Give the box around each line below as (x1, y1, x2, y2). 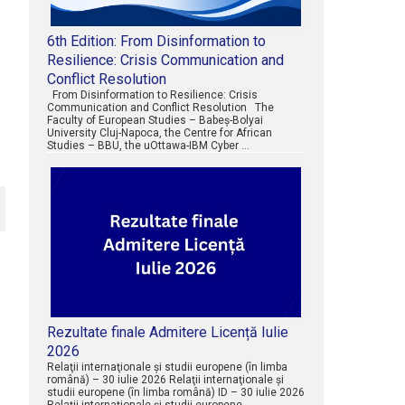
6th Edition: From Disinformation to (46, 32, 266, 50)
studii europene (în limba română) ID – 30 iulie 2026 (46, 386, 305, 400)
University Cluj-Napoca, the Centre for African (46, 126, 272, 139)
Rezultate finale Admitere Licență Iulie (46, 324, 288, 342)
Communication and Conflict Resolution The (46, 100, 274, 114)
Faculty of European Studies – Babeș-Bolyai (46, 113, 263, 127)
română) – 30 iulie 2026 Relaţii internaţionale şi (46, 373, 284, 387)
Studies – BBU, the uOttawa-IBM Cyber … (46, 138, 250, 152)
